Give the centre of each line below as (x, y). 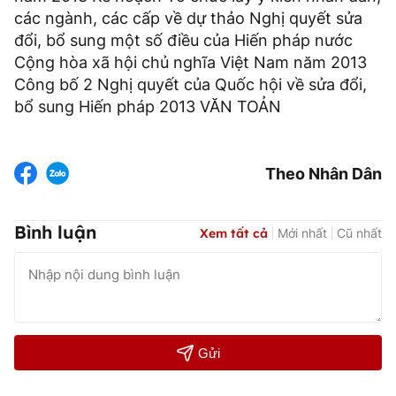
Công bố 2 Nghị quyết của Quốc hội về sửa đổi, (190, 85)
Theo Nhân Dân (324, 173)
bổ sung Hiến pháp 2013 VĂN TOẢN (148, 107)
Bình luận (55, 232)
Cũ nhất (359, 232)
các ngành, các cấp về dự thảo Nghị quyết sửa (188, 19)
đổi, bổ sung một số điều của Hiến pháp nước (183, 41)
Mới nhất (302, 232)
